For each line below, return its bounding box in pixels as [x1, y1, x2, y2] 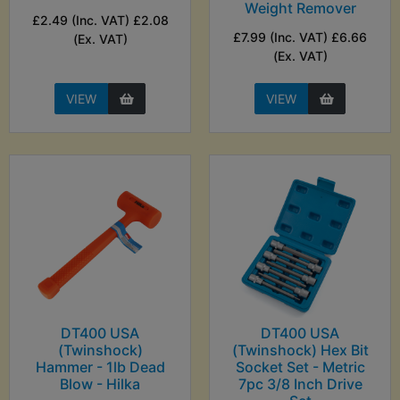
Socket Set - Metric [235, 358, 365, 377]
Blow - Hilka [60, 375, 140, 394]
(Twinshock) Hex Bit [231, 341, 369, 360]
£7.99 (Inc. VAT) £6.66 [233, 29, 367, 46]
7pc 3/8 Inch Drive [237, 375, 362, 394]
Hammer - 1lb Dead [35, 358, 165, 377]
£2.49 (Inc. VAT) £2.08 [31, 12, 169, 29]
